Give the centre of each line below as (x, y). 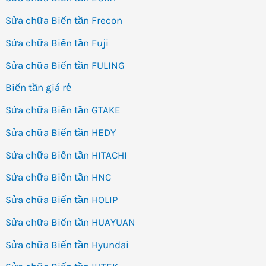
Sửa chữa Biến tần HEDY (61, 132)
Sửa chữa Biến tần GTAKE (63, 110)
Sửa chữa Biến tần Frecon (64, 20)
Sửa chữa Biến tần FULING (65, 65)
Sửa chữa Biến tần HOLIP (62, 200)
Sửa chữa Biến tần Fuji (57, 42)
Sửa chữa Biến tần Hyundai (67, 244)
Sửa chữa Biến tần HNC (58, 177)
